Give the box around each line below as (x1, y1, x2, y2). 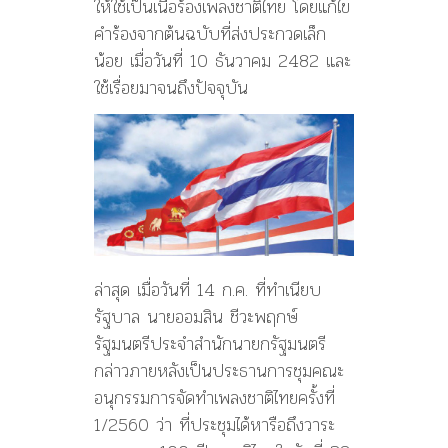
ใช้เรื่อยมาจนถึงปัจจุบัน (94, 72, 248, 102)
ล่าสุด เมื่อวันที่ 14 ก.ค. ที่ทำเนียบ (94, 275, 321, 305)
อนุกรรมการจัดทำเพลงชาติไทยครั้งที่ (94, 383, 335, 413)
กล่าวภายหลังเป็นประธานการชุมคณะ (94, 356, 344, 386)
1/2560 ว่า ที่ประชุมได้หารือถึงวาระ (94, 410, 335, 440)
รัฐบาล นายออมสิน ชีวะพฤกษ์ (94, 302, 298, 332)
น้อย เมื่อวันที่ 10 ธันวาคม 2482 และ (94, 45, 351, 75)
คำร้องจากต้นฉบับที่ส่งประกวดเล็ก (94, 18, 326, 48)
